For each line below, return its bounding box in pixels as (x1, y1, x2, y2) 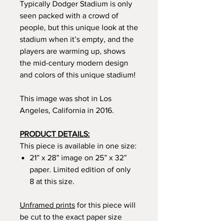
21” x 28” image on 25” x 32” (30, 153, 127, 162)
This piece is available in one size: (20, 142, 137, 150)
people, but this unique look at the (20, 23, 138, 32)
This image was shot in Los (20, 94, 111, 103)
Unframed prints (20, 201, 75, 209)
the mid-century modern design (20, 59, 128, 67)
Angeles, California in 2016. (20, 106, 114, 114)
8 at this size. (30, 177, 74, 185)
